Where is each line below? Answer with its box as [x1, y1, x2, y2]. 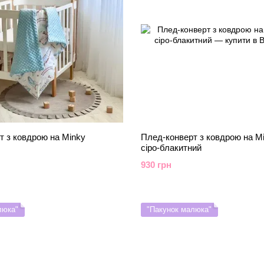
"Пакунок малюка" [147, 205, 212, 214]
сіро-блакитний [141, 143, 202, 153]
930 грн [141, 160, 171, 170]
